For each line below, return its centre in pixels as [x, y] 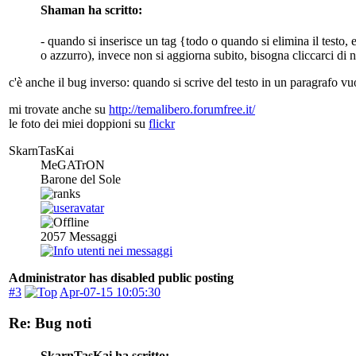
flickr [162, 124]
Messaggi [91, 237]
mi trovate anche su [59, 110]
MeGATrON [73, 165]
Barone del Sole [81, 180]
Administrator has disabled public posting [121, 278]
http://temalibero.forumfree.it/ [182, 110]
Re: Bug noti [50, 323]
